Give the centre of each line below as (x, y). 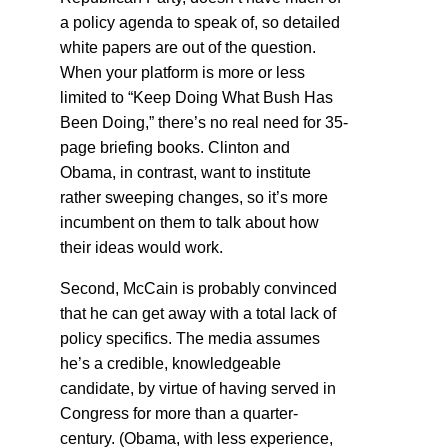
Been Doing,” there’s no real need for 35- (204, 122)
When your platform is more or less (182, 72)
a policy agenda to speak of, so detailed (200, 22)
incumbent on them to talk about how (189, 222)
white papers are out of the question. (188, 47)
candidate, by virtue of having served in (198, 388)
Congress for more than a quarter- (179, 413)
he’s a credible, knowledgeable (170, 363)
